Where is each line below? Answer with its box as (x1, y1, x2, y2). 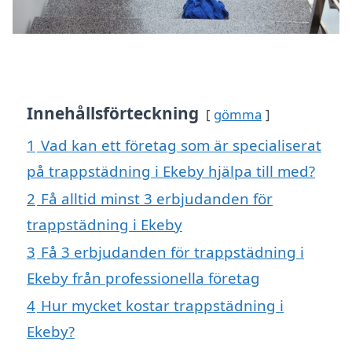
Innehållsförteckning (27, 101, 199, 124)
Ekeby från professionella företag (27, 267, 260, 288)
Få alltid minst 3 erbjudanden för (41, 188, 273, 208)
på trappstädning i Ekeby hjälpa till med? (27, 160, 315, 181)
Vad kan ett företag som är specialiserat (41, 134, 321, 155)
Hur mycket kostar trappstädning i (41, 295, 284, 315)
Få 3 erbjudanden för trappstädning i (41, 241, 304, 262)
